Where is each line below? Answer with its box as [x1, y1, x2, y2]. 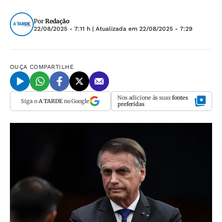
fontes [171, 94, 189, 101]
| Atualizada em [90, 25, 139, 32]
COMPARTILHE [30, 63, 74, 70]
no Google [62, 97, 89, 105]
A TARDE [38, 97, 62, 105]
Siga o [21, 97, 39, 105]
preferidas [117, 101, 145, 108]
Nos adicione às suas [117, 94, 172, 101]
